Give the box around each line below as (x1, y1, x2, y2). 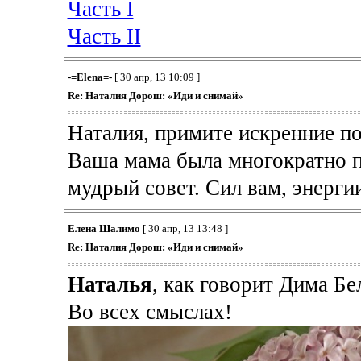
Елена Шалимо (67, 222, 140, 234)
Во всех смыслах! (67, 300, 232, 325)
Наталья (67, 272, 152, 297)
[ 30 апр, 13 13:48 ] (139, 222, 228, 234)
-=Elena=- (67, 70, 112, 83)
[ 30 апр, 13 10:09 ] (111, 70, 200, 83)
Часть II (67, 23, 141, 48)
